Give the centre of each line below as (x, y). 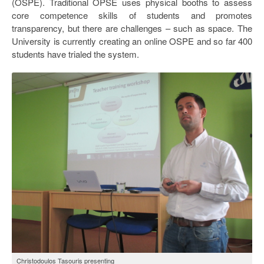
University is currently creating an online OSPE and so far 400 (132, 41)
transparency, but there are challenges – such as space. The (132, 28)
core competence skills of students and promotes (132, 15)
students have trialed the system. (75, 54)
